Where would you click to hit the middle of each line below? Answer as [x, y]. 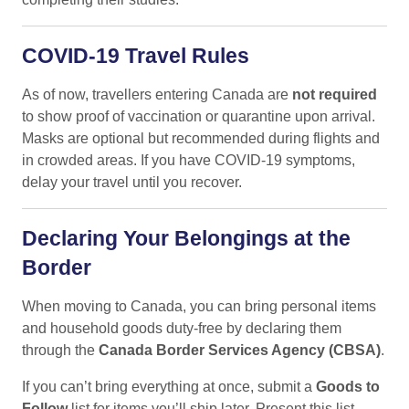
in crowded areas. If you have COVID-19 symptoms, [189, 160]
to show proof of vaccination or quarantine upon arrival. [199, 116]
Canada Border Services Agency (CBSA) [240, 350]
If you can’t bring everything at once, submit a [169, 386]
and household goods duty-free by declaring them [182, 328]
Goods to [348, 386]
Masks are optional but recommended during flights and [201, 138]
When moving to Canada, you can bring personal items [199, 306]
